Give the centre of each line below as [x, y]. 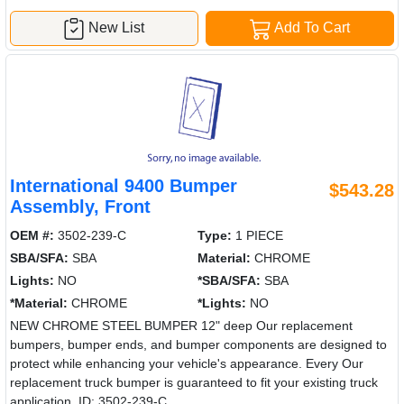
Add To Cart [311, 27]
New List [117, 27]
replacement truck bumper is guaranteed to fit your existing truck [194, 382]
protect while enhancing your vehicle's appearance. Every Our [187, 363]
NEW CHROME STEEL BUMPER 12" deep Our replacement [181, 325]
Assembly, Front [80, 206]
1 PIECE [258, 235]
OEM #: [32, 235]
